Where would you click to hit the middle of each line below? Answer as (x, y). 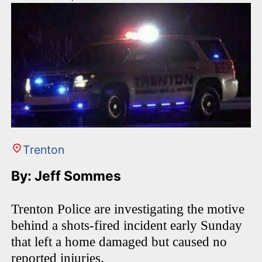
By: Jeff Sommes (68, 176)
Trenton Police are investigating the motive (128, 209)
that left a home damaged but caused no (119, 242)
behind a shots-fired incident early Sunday (127, 226)
